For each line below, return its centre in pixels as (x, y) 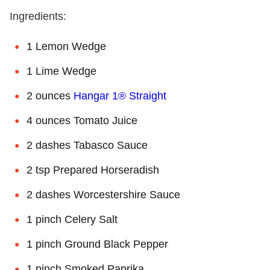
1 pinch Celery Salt (72, 219)
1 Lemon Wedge (66, 46)
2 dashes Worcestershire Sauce (103, 194)
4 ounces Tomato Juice (82, 120)
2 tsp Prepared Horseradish (93, 170)
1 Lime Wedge (61, 71)
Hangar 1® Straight (120, 96)
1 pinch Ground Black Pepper (97, 244)
